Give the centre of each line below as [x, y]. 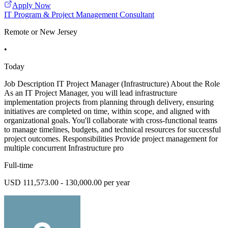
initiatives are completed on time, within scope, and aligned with [107, 111]
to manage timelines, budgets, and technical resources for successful [112, 130]
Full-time [19, 165]
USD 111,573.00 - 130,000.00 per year [67, 183]
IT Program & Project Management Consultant [79, 15]
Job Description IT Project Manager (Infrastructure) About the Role [112, 84]
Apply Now [32, 6]
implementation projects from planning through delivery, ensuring [109, 102]
